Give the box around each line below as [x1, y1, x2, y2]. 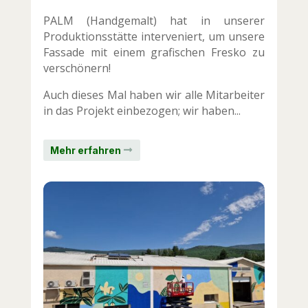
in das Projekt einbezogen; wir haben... [43, 102, 241, 118]
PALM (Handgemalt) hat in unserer [43, 12, 265, 28]
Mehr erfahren [49, 144, 121, 157]
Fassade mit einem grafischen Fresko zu [43, 44, 265, 60]
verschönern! [43, 60, 111, 76]
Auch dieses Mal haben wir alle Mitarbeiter [43, 87, 265, 102]
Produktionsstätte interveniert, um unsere [43, 28, 265, 44]
